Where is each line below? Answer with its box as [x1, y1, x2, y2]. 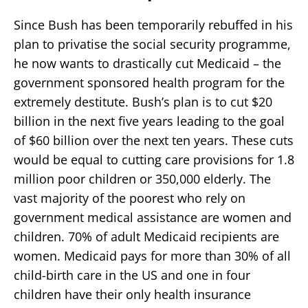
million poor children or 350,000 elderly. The [14, 170, 271, 187]
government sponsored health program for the [14, 74, 285, 91]
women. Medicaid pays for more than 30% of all [14, 247, 291, 264]
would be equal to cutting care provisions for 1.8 [14, 151, 294, 168]
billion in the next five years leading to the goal [14, 112, 285, 129]
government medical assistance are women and [14, 208, 291, 225]
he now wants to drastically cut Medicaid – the [14, 54, 281, 71]
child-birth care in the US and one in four [14, 266, 250, 283]
